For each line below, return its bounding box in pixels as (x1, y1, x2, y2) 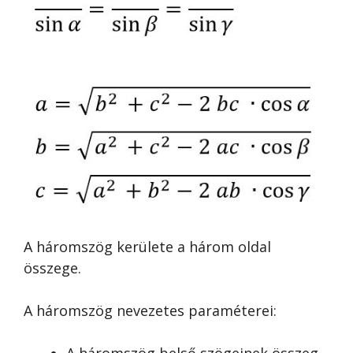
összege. (24, 258, 81, 277)
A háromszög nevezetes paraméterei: (24, 301, 277, 320)
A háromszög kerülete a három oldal (24, 237, 271, 256)
